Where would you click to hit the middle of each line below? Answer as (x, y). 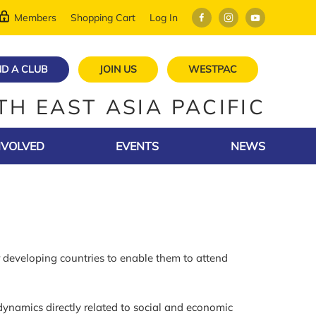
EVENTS (138, 146)
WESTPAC (213, 69)
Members (35, 17)
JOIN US (118, 69)
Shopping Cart (103, 17)
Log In (164, 17)
